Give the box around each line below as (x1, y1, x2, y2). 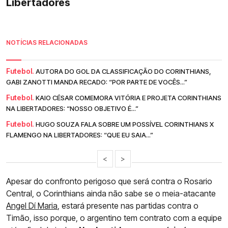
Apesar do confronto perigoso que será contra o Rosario (6, 176, 212, 187)
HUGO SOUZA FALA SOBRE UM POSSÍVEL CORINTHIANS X (36, 120, 214, 129)
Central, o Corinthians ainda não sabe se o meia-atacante (6, 188, 216, 199)
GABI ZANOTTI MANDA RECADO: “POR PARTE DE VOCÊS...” (6, 78, 187, 87)
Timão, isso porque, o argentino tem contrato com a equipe (6, 213, 222, 223)
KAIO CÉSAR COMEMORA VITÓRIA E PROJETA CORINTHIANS (36, 94, 221, 102)
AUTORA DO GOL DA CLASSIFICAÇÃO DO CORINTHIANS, (36, 67, 211, 76)
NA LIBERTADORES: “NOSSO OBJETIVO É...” (6, 104, 138, 113)
